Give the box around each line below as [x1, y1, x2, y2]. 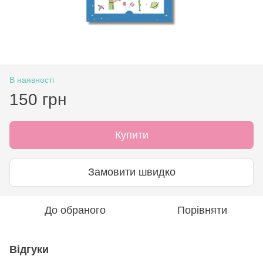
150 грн [9, 90, 66, 109]
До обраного [45, 204, 106, 216]
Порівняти [177, 204, 227, 216]
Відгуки [9, 243, 49, 255]
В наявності [9, 75, 54, 85]
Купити [114, 129, 149, 141]
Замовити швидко [87, 166, 176, 178]
